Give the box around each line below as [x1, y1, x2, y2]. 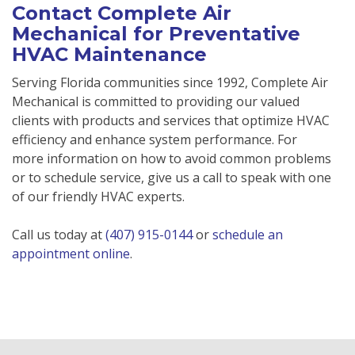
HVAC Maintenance [12, 43, 207, 67]
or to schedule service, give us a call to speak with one [12, 169, 331, 187]
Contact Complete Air [12, 2, 231, 25]
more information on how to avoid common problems [12, 150, 331, 168]
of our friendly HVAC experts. [12, 188, 185, 206]
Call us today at [12, 226, 105, 244]
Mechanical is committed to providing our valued [12, 93, 300, 111]
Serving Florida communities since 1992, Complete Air [12, 74, 328, 92]
